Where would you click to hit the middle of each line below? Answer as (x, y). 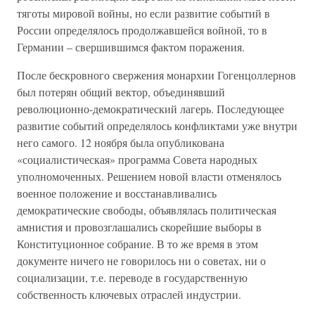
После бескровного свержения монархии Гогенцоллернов (156, 75)
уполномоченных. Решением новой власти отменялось (149, 176)
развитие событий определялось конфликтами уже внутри (157, 126)
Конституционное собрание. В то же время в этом (137, 244)
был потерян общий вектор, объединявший (121, 92)
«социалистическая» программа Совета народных (137, 159)
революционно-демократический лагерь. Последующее (150, 109)
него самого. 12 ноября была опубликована (121, 142)
